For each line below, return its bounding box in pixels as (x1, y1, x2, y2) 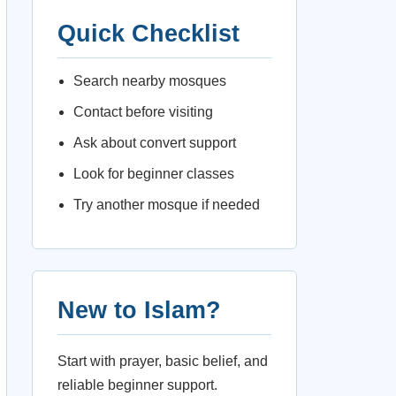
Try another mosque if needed (73, 197, 260, 212)
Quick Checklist (57, 20, 240, 47)
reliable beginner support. (57, 377, 217, 392)
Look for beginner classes (73, 166, 234, 181)
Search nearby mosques (73, 73, 226, 88)
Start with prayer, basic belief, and (57, 354, 268, 369)
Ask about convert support (73, 135, 236, 150)
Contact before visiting (73, 104, 213, 119)
